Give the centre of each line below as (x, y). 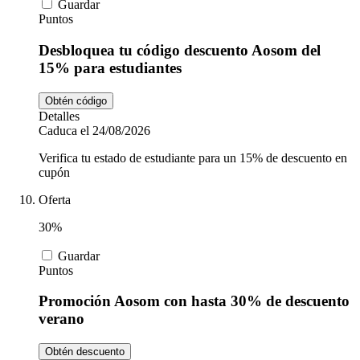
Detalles (59, 116)
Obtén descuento (85, 351)
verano (61, 319)
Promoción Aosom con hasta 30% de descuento (194, 301)
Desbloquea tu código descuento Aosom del (180, 50)
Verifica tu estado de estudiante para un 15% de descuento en (193, 157)
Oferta (55, 199)
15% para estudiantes (110, 67)
